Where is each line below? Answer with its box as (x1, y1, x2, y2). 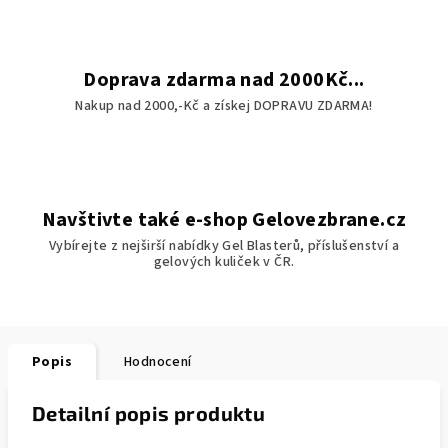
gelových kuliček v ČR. (153, 252, 295, 272)
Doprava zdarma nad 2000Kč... (83, 66, 365, 94)
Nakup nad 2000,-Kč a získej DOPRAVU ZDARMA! (75, 96, 373, 116)
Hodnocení (124, 352, 192, 372)
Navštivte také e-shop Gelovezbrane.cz (41, 206, 407, 234)
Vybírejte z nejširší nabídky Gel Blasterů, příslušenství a (48, 236, 400, 256)
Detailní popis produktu (32, 401, 266, 425)
